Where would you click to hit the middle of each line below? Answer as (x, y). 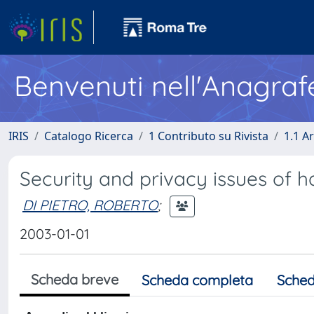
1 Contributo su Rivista (209, 136)
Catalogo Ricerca (89, 136)
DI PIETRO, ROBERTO (90, 205)
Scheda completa (197, 280)
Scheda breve (75, 279)
